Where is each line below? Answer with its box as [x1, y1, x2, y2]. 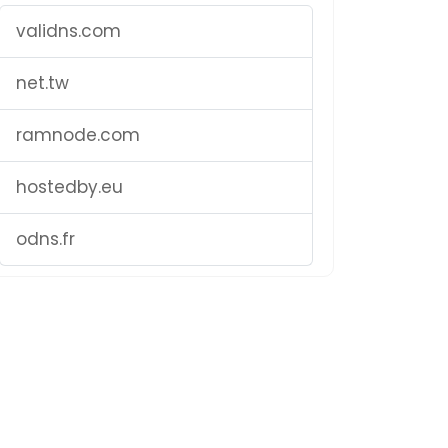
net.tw [16, 71, 69, 95]
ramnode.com [16, 123, 140, 147]
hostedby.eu [16, 175, 123, 199]
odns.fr [16, 227, 75, 251]
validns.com [16, 19, 121, 43]
